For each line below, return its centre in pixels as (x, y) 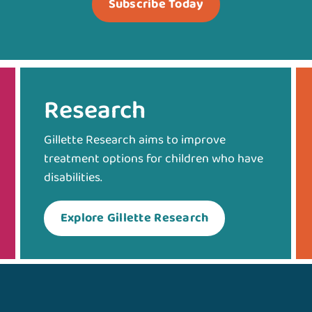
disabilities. (73, 178)
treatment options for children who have (153, 159)
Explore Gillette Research (134, 218)
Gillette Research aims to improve (134, 140)
